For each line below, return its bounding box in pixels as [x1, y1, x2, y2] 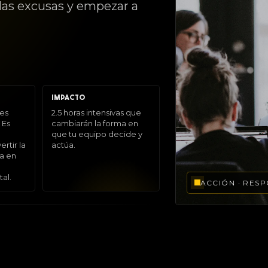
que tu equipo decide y [51, 129, 142, 139]
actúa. [51, 139, 75, 150]
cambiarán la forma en [51, 118, 138, 128]
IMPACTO [51, 94, 86, 102]
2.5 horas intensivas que [51, 107, 141, 117]
